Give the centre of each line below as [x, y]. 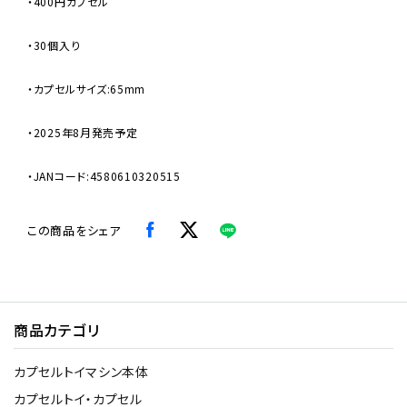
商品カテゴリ [57, 330]
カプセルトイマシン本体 [81, 372]
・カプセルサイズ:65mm [87, 89]
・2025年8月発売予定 [83, 132]
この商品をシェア [74, 230]
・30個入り [54, 45]
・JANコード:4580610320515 [104, 176]
